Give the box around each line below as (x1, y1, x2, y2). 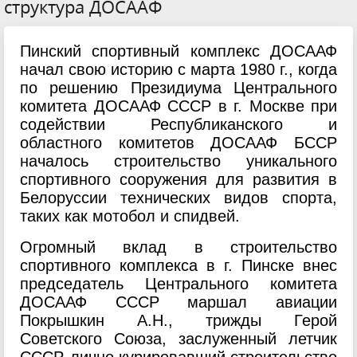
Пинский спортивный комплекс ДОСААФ (20, 42, 337, 60)
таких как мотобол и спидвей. (20, 207, 240, 225)
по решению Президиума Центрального (20, 79, 337, 96)
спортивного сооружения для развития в (20, 171, 337, 188)
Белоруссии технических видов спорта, (20, 189, 337, 206)
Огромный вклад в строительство (20, 238, 337, 256)
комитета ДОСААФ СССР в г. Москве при (20, 97, 337, 115)
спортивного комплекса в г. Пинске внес (20, 257, 337, 274)
